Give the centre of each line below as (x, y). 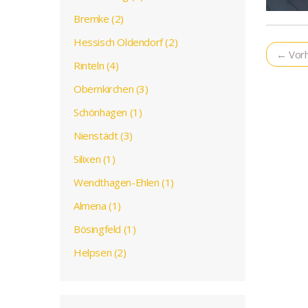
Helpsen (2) (100, 252)
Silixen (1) (95, 159)
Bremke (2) (99, 19)
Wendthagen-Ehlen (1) (124, 182)
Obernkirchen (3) (111, 89)
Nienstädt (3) (103, 135)
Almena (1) (97, 206)
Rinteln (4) (96, 65)
